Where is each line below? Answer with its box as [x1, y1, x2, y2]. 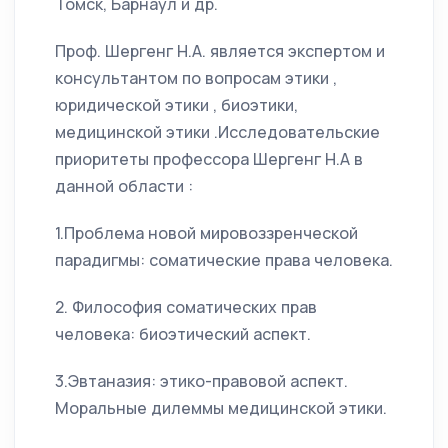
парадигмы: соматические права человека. [55, 249, 393, 272]
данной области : [55, 175, 193, 198]
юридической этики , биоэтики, [55, 94, 298, 117]
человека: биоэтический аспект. [55, 323, 311, 346]
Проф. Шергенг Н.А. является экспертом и [55, 40, 385, 63]
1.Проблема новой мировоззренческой [55, 222, 358, 245]
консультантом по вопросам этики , [55, 67, 337, 90]
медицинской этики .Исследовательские [55, 121, 380, 144]
